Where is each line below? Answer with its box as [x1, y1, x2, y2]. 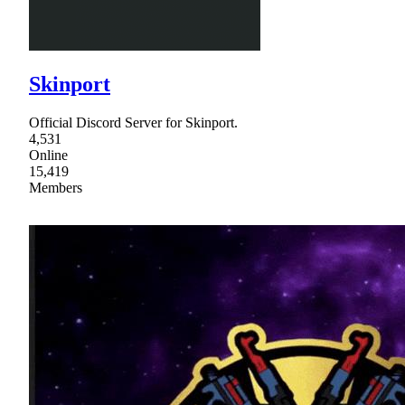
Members [29, 179, 82, 195]
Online [29, 146, 68, 163]
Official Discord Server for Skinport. [29, 114, 238, 130]
